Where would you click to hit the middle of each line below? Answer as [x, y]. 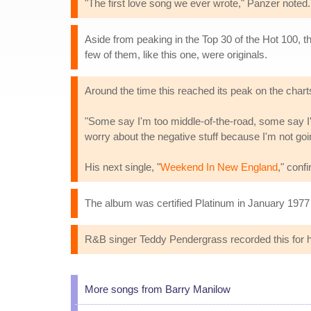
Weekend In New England [219, 167]
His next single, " [123, 167]
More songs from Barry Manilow [158, 289]
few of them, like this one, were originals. [176, 54]
